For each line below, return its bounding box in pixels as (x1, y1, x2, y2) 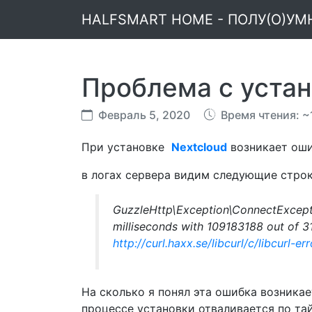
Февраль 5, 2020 (98, 108, 193, 122)
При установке (81, 140, 171, 154)
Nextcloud (171, 140, 227, 154)
